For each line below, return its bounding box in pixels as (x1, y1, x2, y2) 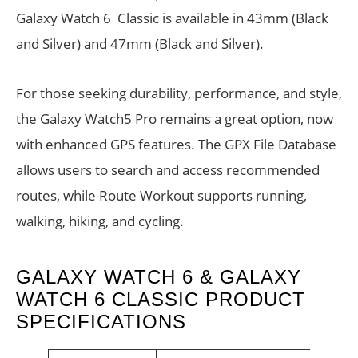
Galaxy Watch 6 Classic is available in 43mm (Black (16, 9, 328, 28)
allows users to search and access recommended (16, 161, 320, 180)
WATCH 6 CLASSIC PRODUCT (16, 288, 305, 311)
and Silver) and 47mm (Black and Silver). (16, 34, 264, 54)
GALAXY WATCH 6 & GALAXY (16, 266, 301, 288)
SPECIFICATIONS (16, 311, 186, 333)
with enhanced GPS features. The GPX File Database (16, 135, 336, 154)
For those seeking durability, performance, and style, (16, 84, 342, 103)
